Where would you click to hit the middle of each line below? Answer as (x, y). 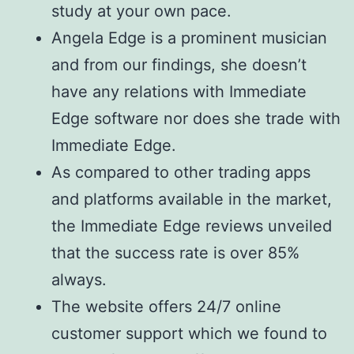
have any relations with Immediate (179, 92)
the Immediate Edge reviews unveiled (192, 226)
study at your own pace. (141, 11)
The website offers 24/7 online (166, 307)
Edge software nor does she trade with (196, 119)
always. (79, 280)
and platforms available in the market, (192, 200)
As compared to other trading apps (181, 173)
